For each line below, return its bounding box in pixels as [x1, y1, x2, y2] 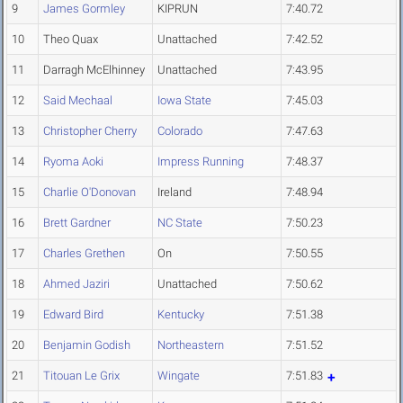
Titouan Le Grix [43, 369, 120, 383]
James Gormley [43, 2, 125, 16]
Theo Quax [43, 32, 98, 47]
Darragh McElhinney [43, 63, 145, 77]
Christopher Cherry [43, 124, 137, 139]
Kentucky [157, 308, 204, 322]
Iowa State [157, 94, 211, 108]
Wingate [157, 369, 200, 383]
